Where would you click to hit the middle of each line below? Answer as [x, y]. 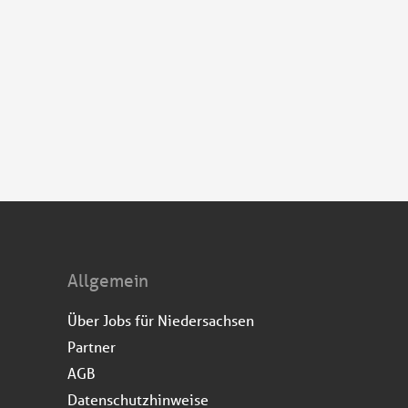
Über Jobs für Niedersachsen [161, 320]
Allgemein [108, 280]
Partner [92, 346]
